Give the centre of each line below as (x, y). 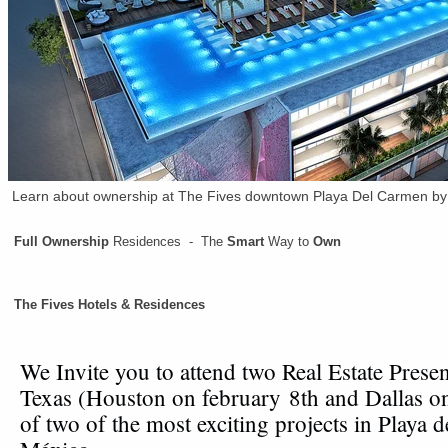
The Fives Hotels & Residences (109, 305)
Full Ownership (63, 242)
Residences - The (170, 242)
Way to (288, 242)
